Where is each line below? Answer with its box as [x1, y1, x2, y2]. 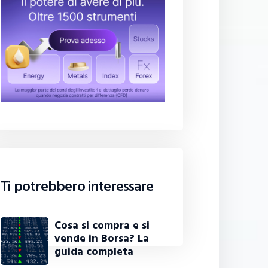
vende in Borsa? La [54, 230, 150, 248]
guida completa [54, 243, 134, 261]
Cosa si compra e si [54, 217, 150, 234]
